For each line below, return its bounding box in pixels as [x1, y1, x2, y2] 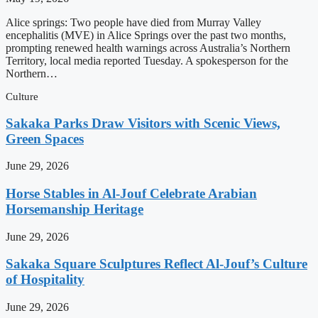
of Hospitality [6, 272, 84, 287]
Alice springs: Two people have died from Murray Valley [6, 16, 261, 28]
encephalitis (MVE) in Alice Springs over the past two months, [6, 28, 286, 41]
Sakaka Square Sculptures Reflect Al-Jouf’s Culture [6, 256, 307, 272]
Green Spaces [6, 131, 84, 146]
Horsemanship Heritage [6, 201, 143, 216]
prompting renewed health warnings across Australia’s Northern [6, 41, 290, 54]
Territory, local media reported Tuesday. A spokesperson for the [6, 54, 288, 67]
